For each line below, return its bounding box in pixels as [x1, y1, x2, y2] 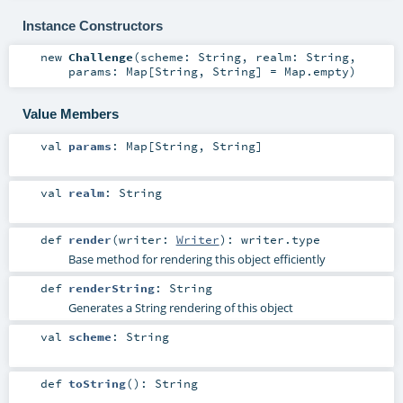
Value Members [22, 105, 119, 121]
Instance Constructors [22, 17, 163, 33]
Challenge [67, 49, 133, 65]
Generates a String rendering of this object [67, 299, 293, 316]
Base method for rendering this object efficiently [67, 250, 326, 267]
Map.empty [283, 64, 349, 79]
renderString [67, 280, 155, 295]
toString [67, 376, 126, 391]
